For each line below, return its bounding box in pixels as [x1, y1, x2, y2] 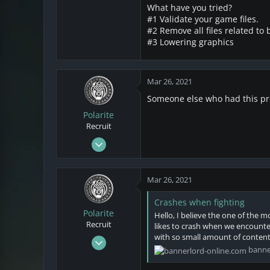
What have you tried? [147, 2, 232, 14]
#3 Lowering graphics [147, 36, 234, 48]
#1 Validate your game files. [147, 13, 259, 25]
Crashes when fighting [154, 196, 245, 208]
